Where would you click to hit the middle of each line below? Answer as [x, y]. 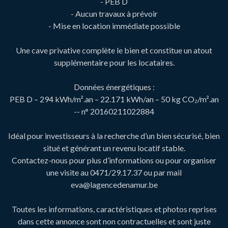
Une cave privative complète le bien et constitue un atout [114, 50]
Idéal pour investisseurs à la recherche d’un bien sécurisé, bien [114, 135]
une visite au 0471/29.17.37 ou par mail [114, 172]
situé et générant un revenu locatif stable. [114, 148]
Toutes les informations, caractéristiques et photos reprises [114, 209]
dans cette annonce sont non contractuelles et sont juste [114, 221]
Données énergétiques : [114, 87]
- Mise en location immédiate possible [114, 25]
